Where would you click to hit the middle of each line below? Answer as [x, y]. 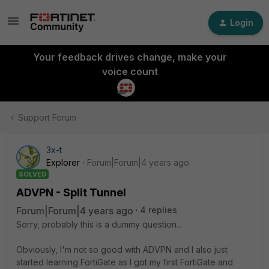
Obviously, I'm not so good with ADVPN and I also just [122, 249]
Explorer [63, 162]
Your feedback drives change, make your [130, 57]
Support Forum [47, 117]
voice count [130, 71]
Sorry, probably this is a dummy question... [99, 224]
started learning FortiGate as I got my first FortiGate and [125, 262]
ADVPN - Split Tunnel [71, 192]
